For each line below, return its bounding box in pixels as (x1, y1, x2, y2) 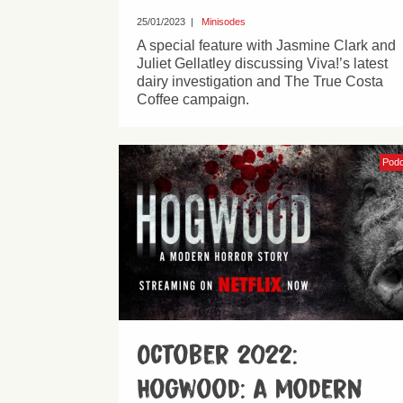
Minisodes (201, 15, 246, 27)
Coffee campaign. (137, 91, 249, 107)
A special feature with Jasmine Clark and (137, 37, 396, 53)
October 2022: (137, 340, 298, 370)
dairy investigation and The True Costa (137, 73, 383, 89)
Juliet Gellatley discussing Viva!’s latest (137, 55, 388, 71)
